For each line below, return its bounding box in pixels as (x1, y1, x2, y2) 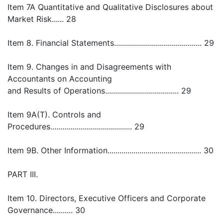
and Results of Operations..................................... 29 (7, 86, 191, 96)
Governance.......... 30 (7, 205, 85, 215)
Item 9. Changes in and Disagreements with (7, 62, 171, 72)
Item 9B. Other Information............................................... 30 (7, 145, 214, 155)
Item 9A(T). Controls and (7, 110, 101, 119)
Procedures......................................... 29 (7, 121, 144, 131)
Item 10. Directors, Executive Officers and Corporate (7, 193, 206, 203)
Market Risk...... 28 (7, 14, 76, 24)
